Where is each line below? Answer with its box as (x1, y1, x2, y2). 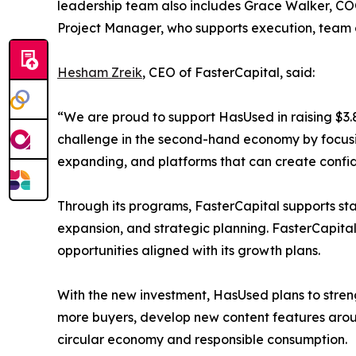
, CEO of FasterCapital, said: (142, 64, 315, 81)
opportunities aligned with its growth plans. (57, 242, 320, 259)
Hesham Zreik (57, 64, 142, 81)
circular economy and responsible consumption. (57, 331, 347, 348)
